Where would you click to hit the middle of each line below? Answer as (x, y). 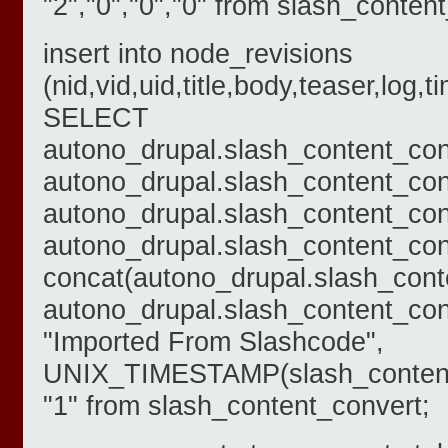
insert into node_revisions (198, 54)
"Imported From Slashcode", (213, 342)
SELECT (96, 118)
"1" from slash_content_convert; (236, 406)
